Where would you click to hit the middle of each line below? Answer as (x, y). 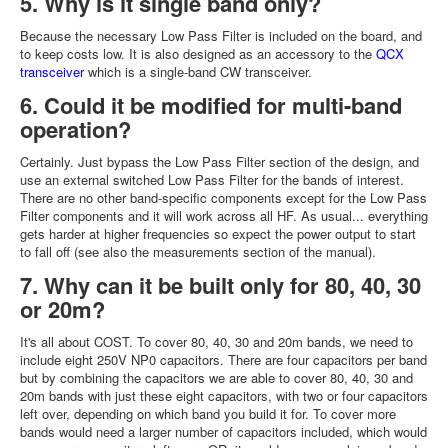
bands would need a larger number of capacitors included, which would (223, 431)
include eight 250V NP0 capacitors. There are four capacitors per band (223, 359)
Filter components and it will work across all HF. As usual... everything (224, 215)
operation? (78, 128)
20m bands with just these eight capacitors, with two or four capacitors (224, 395)
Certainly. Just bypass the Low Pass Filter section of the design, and (219, 161)
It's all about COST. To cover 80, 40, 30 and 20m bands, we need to (216, 341)
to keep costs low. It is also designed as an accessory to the (198, 53)
